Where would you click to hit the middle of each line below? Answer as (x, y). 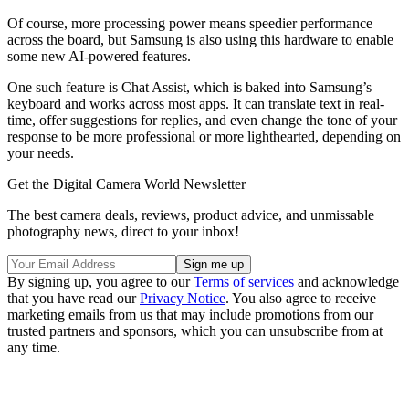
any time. (34, 348)
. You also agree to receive (301, 299)
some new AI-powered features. (99, 57)
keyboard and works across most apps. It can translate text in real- (196, 104)
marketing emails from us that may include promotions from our (190, 315)
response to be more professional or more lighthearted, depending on (204, 137)
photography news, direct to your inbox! (123, 232)
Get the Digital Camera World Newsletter (126, 184)
